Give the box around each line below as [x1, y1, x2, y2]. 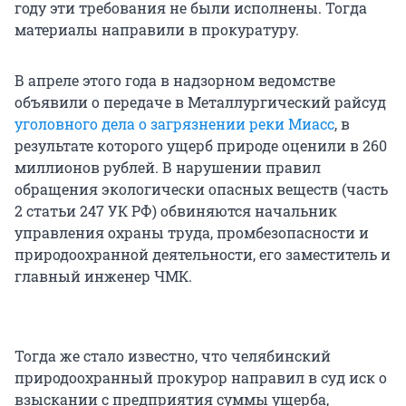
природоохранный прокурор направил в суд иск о [14, 368, 387, 388]
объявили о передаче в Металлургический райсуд [14, 92, 386, 112]
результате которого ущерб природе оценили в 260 [14, 136, 387, 156]
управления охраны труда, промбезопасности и [14, 223, 369, 243]
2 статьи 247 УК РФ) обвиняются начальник [14, 201, 337, 221]
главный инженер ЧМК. [14, 266, 192, 286]
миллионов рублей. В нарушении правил [14, 158, 321, 178]
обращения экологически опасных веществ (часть [14, 179, 388, 199]
